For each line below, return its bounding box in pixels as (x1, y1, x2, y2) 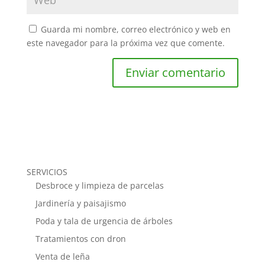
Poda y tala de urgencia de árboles (35, 215, 173, 227)
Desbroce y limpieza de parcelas (35, 180, 164, 192)
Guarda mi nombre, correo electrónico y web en (40, 24, 231, 35)
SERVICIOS (26, 166, 67, 178)
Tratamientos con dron (35, 233, 126, 245)
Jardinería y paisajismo (35, 198, 126, 209)
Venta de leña (35, 251, 90, 263)
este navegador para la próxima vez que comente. (26, 37, 225, 49)
